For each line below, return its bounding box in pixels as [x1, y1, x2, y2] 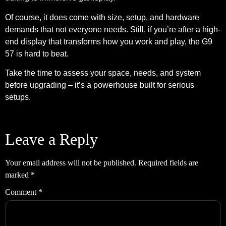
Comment [5, 188, 38, 197]
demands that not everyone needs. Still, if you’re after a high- [5, 25, 220, 34]
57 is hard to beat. [5, 49, 69, 58]
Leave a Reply [5, 130, 98, 149]
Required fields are [138, 158, 198, 167]
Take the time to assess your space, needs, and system [5, 68, 201, 77]
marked [5, 171, 31, 180]
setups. [5, 92, 31, 101]
